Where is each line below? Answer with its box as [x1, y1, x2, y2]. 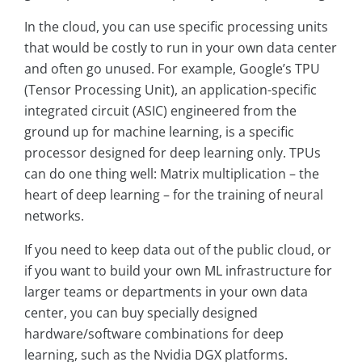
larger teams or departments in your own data [24, 283, 308, 301]
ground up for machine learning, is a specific [24, 123, 294, 141]
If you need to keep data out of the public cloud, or [24, 241, 331, 259]
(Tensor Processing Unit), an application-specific [24, 81, 317, 99]
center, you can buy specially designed [24, 304, 258, 322]
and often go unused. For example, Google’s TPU [24, 60, 320, 78]
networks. [24, 207, 84, 225]
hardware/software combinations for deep [24, 325, 284, 343]
